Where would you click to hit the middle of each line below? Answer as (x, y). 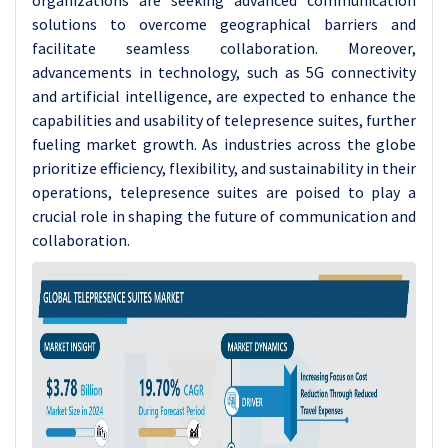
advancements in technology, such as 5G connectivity (224, 72)
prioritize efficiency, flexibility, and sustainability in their (224, 168)
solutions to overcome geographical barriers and (224, 24)
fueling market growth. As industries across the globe (224, 144)
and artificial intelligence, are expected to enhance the (224, 96)
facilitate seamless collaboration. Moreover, (224, 48)
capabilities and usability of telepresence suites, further (224, 120)
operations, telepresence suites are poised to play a (224, 192)
